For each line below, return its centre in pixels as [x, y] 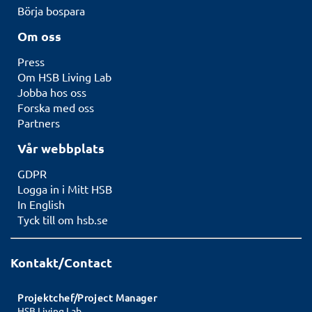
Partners [39, 122]
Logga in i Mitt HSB [65, 188]
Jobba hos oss [52, 92]
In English [41, 204]
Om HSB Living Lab [64, 76]
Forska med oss [56, 107]
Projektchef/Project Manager [87, 297]
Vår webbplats [61, 148]
